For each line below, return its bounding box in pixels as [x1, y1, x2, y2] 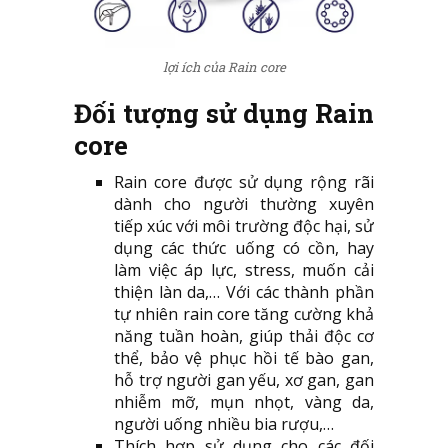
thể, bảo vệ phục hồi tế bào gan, [114, 347, 374, 370]
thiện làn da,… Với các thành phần [114, 281, 374, 304]
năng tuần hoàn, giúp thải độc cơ [114, 325, 374, 348]
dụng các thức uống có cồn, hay [114, 237, 374, 260]
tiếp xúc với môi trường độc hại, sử [114, 215, 374, 238]
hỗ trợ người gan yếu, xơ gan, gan [114, 369, 374, 392]
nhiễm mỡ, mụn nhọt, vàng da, [114, 391, 374, 414]
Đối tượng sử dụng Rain [74, 96, 374, 131]
